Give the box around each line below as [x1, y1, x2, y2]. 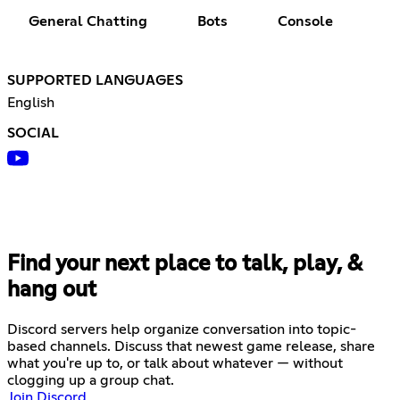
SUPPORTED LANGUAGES [7, 73, 183, 88]
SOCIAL [7, 126, 59, 141]
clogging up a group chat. [7, 373, 174, 388]
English [7, 96, 54, 111]
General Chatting [29, 14, 147, 29]
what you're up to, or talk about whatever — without [7, 356, 343, 371]
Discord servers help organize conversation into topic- [7, 322, 356, 337]
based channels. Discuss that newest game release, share [7, 339, 375, 354]
